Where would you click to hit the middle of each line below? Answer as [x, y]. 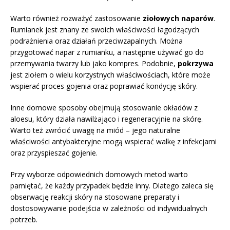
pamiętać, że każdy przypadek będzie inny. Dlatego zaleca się [112, 186]
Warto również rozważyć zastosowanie [76, 18]
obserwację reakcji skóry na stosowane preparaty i [95, 197]
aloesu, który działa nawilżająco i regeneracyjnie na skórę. [107, 119]
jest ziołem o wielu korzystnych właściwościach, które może [110, 75]
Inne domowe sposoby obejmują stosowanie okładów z [104, 108]
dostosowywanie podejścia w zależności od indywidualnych [109, 208]
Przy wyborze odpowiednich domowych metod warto [99, 175]
